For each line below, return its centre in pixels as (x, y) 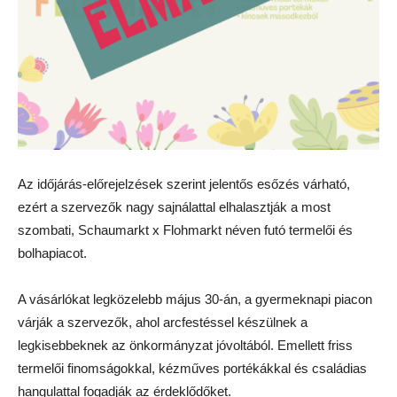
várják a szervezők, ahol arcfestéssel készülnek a (163, 323)
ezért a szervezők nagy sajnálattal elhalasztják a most (174, 207)
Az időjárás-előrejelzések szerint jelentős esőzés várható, (184, 184)
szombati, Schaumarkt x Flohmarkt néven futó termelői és (185, 230)
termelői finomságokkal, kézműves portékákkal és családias (192, 369)
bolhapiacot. (52, 253)
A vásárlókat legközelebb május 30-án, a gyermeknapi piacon (195, 300)
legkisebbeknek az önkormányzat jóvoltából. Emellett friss (185, 346)
